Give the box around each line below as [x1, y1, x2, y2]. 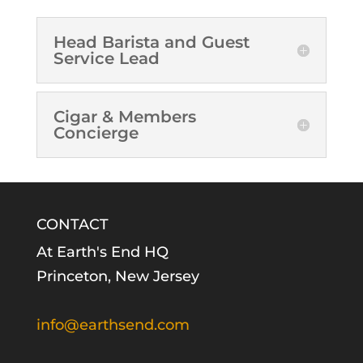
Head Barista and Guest [53, 32, 250, 52]
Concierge [53, 123, 139, 143]
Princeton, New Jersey [36, 267, 199, 285]
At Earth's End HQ [36, 243, 169, 261]
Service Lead [53, 49, 160, 68]
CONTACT [36, 216, 109, 233]
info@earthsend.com [36, 316, 190, 334]
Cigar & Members [53, 107, 196, 126]
